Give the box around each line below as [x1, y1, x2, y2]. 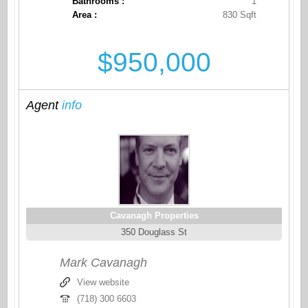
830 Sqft [222, 10, 256, 21]
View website [76, 277, 129, 288]
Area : [72, 10, 98, 21]
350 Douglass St [121, 227, 187, 238]
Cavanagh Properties [109, 210, 199, 221]
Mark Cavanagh [59, 256, 147, 270]
